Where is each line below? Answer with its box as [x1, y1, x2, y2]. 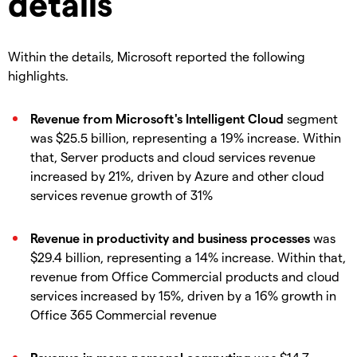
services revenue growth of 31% [30, 186, 213, 202]
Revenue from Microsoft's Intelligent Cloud [30, 110, 284, 126]
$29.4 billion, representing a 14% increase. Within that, [30, 249, 346, 265]
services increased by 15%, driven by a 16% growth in [30, 287, 336, 303]
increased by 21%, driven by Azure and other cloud [30, 167, 324, 183]
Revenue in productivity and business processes [30, 229, 313, 245]
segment [284, 110, 338, 126]
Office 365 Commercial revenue [30, 306, 217, 322]
